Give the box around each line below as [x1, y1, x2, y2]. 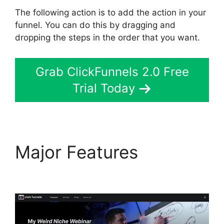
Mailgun [143, 141, 207, 163]
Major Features [15, 141, 143, 163]
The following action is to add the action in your [15, 7, 206, 17]
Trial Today [72, 81, 135, 96]
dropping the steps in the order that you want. [15, 32, 200, 42]
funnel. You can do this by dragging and [15, 19, 175, 30]
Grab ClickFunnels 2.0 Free [35, 64, 189, 79]
